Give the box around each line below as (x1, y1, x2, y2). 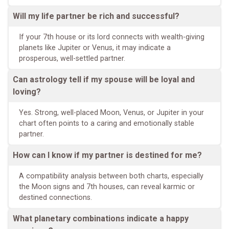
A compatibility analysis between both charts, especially (19, 171, 203, 180)
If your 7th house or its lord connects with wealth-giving (19, 32, 204, 41)
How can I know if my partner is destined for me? (13, 150, 202, 160)
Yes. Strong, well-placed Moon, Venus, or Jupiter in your (19, 108, 204, 117)
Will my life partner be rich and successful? (13, 11, 179, 21)
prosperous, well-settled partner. (19, 54, 125, 63)
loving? (13, 86, 41, 97)
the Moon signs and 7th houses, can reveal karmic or (19, 182, 195, 191)
